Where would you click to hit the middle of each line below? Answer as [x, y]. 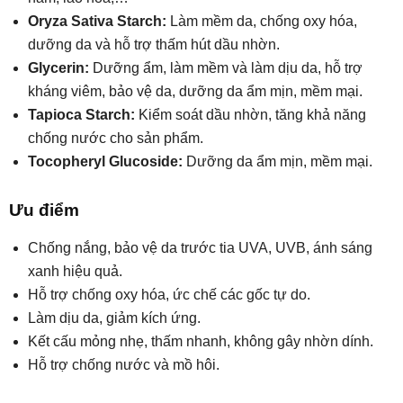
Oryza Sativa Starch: [97, 22]
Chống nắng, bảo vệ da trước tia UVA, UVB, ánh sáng [200, 248]
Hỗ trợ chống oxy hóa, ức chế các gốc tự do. [169, 295]
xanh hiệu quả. [75, 272]
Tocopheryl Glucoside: [105, 162]
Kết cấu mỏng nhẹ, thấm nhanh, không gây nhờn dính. [201, 342]
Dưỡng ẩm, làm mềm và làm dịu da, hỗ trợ [226, 68]
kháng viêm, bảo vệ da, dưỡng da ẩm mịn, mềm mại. [195, 92]
